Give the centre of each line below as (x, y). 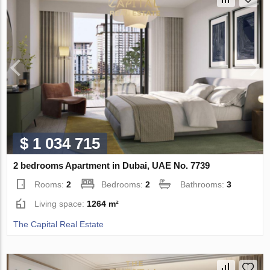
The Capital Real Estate (59, 224)
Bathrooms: (204, 185)
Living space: (61, 204)
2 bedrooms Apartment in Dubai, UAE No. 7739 (112, 166)
